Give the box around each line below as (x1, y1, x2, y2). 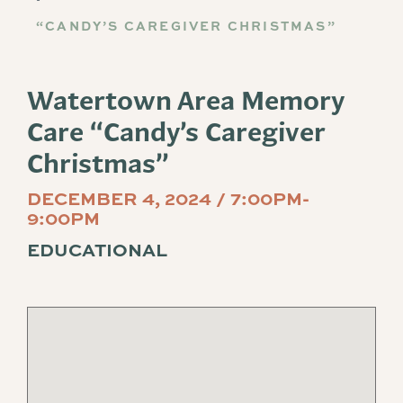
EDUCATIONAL (27, 237, 167, 263)
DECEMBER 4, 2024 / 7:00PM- (27, 185, 309, 211)
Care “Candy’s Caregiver (27, 116, 325, 148)
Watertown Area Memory (27, 85, 345, 117)
